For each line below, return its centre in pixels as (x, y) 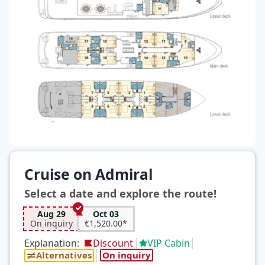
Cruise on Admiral (88, 174)
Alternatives (64, 255)
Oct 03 (106, 214)
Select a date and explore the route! (120, 194)
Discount (113, 243)
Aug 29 (51, 214)
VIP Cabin (168, 243)
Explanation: (52, 243)
